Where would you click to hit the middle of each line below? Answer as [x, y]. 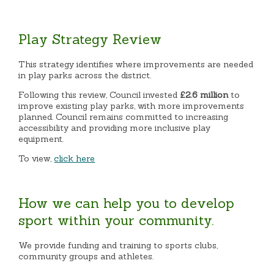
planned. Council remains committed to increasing [124, 117]
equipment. [41, 139]
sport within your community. [116, 220]
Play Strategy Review [90, 39]
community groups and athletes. [86, 257]
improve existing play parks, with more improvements [131, 106]
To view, [36, 158]
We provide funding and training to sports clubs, [118, 246]
